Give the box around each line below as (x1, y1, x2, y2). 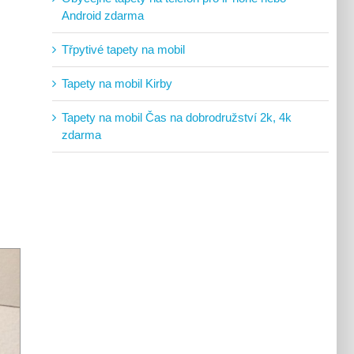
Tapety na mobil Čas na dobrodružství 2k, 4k (62, 110, 292, 124)
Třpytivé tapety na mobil (62, 42, 185, 56)
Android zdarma (62, 8, 144, 22)
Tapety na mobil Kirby (62, 76, 172, 90)
